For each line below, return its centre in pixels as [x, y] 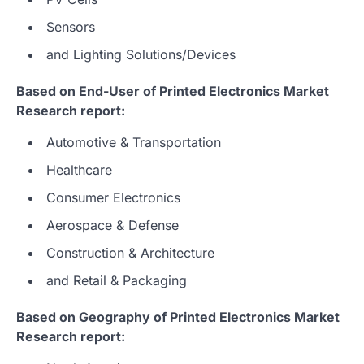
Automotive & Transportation [134, 143]
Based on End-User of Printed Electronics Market [173, 91]
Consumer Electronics [113, 198]
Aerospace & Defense [113, 225]
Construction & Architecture [130, 253]
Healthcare [79, 170]
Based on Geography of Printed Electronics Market [178, 317]
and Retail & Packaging [117, 281]
